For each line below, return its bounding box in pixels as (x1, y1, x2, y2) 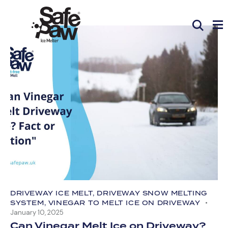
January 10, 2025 (10, 208, 64, 217)
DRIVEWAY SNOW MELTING (97, 189, 208, 198)
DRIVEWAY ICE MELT (10, 189, 93, 198)
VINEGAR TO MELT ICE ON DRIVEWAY (48, 198, 201, 208)
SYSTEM (10, 198, 44, 208)
